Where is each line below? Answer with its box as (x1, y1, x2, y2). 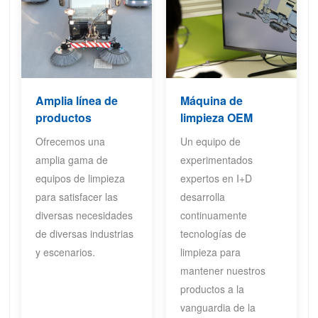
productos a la (180, 282, 244, 297)
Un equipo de (180, 134, 241, 149)
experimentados (180, 153, 253, 168)
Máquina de (180, 92, 243, 109)
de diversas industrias (35, 226, 134, 241)
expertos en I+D (180, 171, 252, 186)
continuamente (180, 208, 247, 223)
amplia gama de (35, 153, 109, 168)
